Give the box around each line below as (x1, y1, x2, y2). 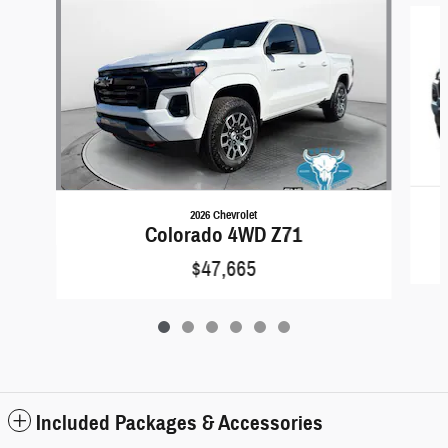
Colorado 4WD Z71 (145, 221, 303, 248)
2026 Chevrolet (190, 206, 258, 222)
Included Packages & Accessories (36, 409, 323, 436)
